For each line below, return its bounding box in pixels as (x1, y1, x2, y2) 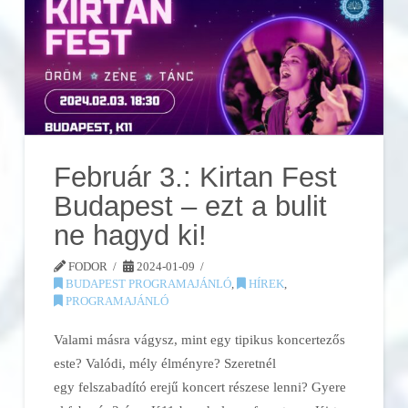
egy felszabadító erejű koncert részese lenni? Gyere (54, 378, 347, 394)
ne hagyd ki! (54, 219, 208, 252)
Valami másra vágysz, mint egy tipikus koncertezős (54, 331, 346, 347)
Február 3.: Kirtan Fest (54, 161, 338, 194)
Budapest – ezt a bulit (54, 190, 328, 223)
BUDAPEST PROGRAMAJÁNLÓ (63, 277, 232, 291)
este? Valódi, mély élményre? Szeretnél (54, 354, 277, 371)
